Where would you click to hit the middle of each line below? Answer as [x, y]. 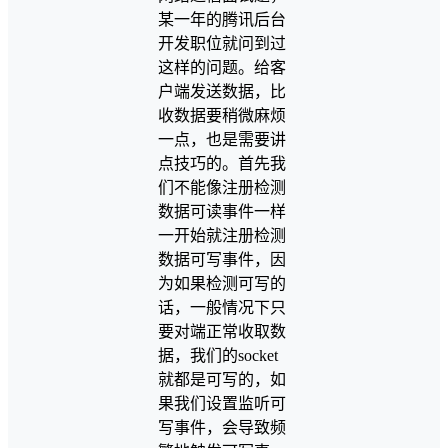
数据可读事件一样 [222, 211]
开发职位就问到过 [222, 43]
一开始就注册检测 [222, 235]
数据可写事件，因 [222, 259]
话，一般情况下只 [222, 307]
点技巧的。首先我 [222, 163]
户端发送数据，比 [222, 91]
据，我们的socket [218, 355]
